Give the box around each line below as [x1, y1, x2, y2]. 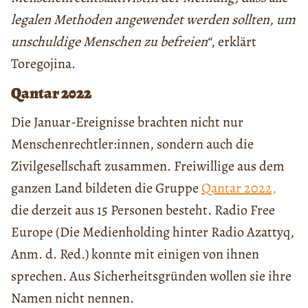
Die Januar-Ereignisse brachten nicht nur [11, 112, 243, 131]
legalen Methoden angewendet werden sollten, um [11, 10, 296, 29]
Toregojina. [11, 54, 76, 73]
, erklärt [211, 32, 256, 51]
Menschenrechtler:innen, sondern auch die [11, 134, 254, 153]
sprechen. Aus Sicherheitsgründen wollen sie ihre [11, 266, 291, 285]
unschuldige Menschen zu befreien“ [11, 32, 211, 51]
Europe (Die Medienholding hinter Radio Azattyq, [11, 222, 294, 241]
